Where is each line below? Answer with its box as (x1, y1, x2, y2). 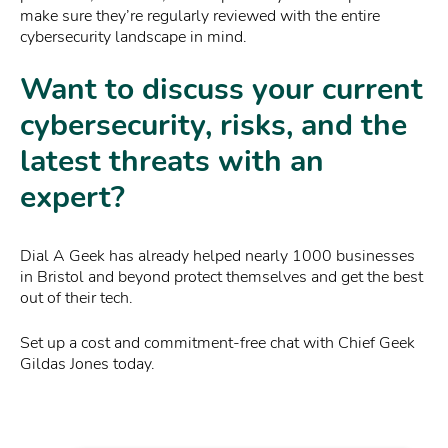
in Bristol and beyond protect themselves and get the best (20, 265, 423, 288)
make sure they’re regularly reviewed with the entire (20, 4, 380, 27)
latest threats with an (20, 140, 324, 182)
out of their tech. (20, 286, 133, 309)
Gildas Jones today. (20, 352, 155, 375)
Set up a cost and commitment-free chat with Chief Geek (20, 331, 415, 354)
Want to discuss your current (20, 68, 423, 110)
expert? (20, 176, 125, 218)
